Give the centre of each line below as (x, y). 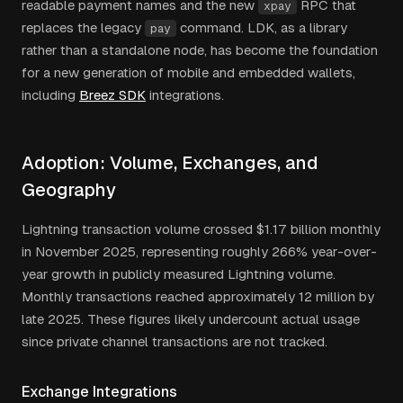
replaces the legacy (83, 27)
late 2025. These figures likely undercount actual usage (191, 319)
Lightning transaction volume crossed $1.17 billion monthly (201, 229)
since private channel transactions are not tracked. (175, 341)
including (49, 95)
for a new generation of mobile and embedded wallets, (188, 72)
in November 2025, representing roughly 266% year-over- (199, 251)
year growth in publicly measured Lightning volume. (179, 274)
